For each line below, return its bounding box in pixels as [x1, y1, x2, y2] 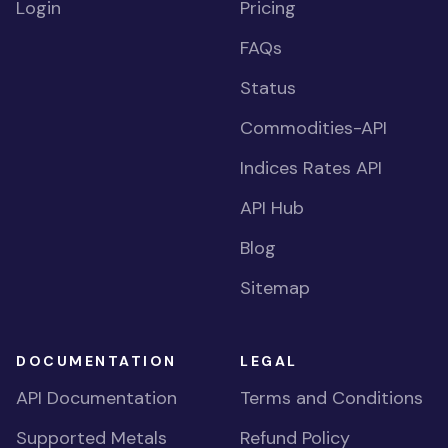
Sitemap [240, 276, 310, 300]
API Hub [240, 196, 304, 220]
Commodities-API [240, 116, 387, 140]
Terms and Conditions [240, 386, 423, 410]
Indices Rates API [240, 156, 382, 180]
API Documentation [16, 386, 177, 410]
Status [240, 76, 296, 100]
